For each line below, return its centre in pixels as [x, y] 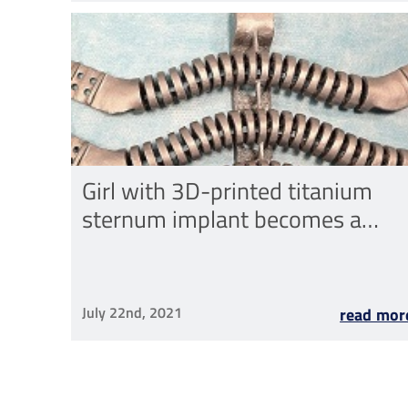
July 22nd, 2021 [132, 313]
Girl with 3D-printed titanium [227, 190]
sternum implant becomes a [222, 218]
